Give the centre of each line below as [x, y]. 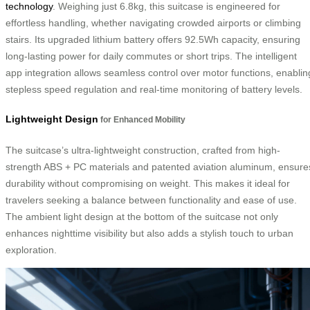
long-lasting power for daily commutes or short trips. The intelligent [151, 56]
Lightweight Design [52, 119]
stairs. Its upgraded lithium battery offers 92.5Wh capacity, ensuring [153, 39]
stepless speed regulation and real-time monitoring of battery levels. [154, 89]
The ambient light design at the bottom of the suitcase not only [142, 216]
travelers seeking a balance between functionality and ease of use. [151, 200]
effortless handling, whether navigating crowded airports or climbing [153, 22]
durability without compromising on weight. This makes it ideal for [148, 183]
